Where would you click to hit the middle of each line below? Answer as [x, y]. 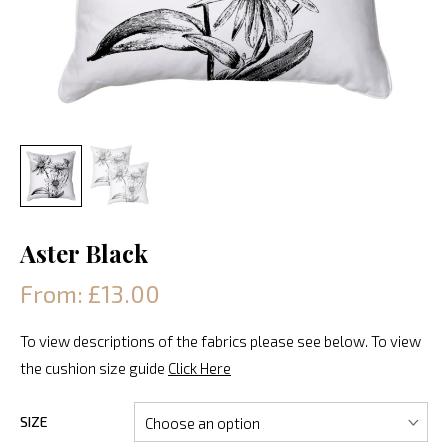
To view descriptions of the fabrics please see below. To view [220, 340]
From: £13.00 [90, 293]
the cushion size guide [94, 367]
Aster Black [84, 252]
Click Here [199, 367]
